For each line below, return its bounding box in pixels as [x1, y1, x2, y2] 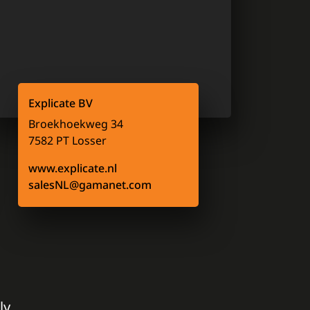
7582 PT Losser [28, 132, 107, 148]
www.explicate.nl [28, 160, 117, 176]
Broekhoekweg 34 [28, 116, 123, 131]
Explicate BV [28, 95, 93, 111]
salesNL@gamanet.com [28, 176, 152, 192]
